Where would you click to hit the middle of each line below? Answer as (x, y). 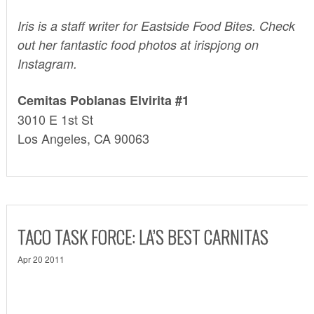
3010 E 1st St (55, 119)
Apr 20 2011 (41, 259)
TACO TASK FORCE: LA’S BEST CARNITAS (143, 236)
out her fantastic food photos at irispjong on (138, 44)
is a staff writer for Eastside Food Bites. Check (164, 25)
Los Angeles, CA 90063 (83, 138)
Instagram (45, 63)
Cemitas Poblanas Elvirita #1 (103, 100)
